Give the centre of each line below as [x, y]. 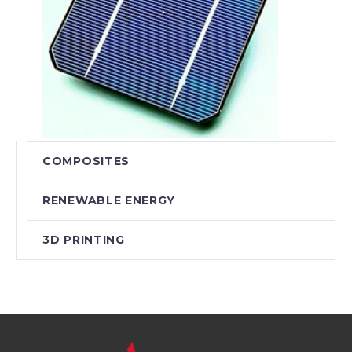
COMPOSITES [86, 161]
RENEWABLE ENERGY [109, 200]
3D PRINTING [84, 239]
